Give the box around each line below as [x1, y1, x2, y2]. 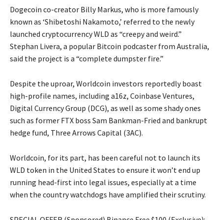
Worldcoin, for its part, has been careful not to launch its [10, 153, 200, 163]
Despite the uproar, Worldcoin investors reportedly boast [10, 79, 202, 89]
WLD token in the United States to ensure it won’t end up [10, 165, 200, 175]
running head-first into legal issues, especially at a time [10, 177, 196, 188]
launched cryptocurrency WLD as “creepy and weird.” [10, 29, 182, 39]
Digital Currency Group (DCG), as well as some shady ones [10, 103, 201, 113]
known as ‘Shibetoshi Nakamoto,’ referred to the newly [10, 17, 194, 27]
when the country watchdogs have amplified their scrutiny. [10, 190, 206, 200]
